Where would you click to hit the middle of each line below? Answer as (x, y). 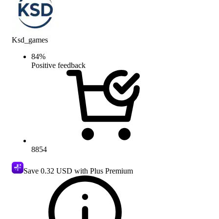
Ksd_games (30, 40)
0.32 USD (56, 171)
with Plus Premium (103, 171)
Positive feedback (58, 65)
